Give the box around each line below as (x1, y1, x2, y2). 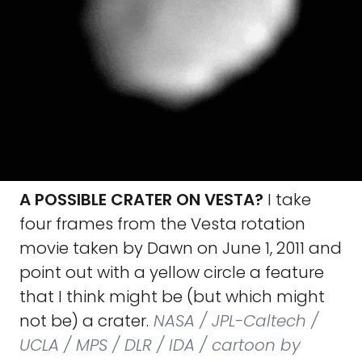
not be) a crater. (19, 309, 149, 332)
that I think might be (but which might (19, 285, 325, 308)
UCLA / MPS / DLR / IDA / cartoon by (19, 334, 301, 356)
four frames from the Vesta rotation (19, 213, 305, 235)
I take (263, 188, 311, 211)
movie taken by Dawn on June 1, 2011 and (19, 237, 342, 259)
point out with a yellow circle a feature (19, 261, 324, 284)
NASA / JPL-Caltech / (149, 309, 318, 332)
